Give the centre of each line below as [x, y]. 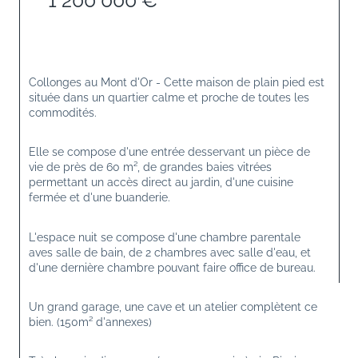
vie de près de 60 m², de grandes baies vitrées [152, 167]
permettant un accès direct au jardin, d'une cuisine [163, 183]
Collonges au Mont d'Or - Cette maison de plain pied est [178, 83]
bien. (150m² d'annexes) [90, 322]
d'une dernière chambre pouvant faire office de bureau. [172, 267]
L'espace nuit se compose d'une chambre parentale [166, 237]
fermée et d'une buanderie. [99, 198]
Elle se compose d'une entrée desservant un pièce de [171, 152]
